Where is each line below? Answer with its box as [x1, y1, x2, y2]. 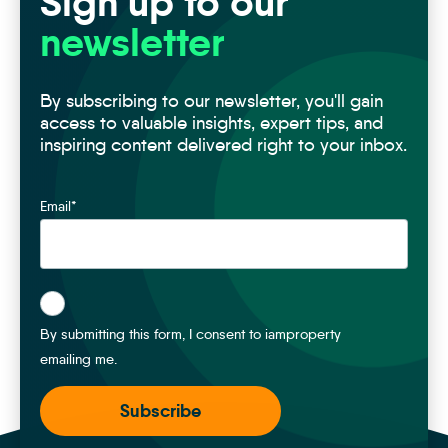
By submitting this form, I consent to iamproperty [40, 325, 341, 344]
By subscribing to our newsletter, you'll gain [40, 90, 383, 113]
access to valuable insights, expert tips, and [40, 112, 383, 135]
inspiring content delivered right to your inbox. [40, 134, 407, 157]
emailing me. [40, 350, 117, 369]
